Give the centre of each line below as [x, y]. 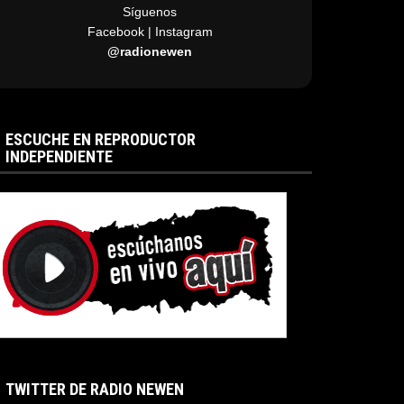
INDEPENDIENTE [59, 156]
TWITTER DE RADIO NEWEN [95, 389]
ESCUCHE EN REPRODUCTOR [101, 139]
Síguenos [150, 12]
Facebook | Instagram [150, 32]
